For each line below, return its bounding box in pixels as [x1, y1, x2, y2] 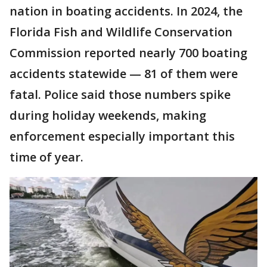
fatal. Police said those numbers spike [10, 86, 231, 103]
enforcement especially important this [10, 128, 235, 144]
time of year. [10, 149, 83, 165]
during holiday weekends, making [10, 107, 206, 123]
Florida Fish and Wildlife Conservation [10, 24, 232, 40]
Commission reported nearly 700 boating [10, 45, 247, 61]
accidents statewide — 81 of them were [10, 66, 238, 82]
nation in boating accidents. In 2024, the [10, 3, 243, 19]
